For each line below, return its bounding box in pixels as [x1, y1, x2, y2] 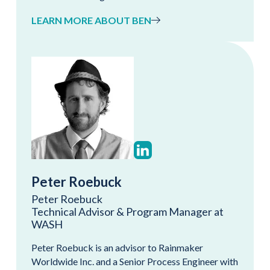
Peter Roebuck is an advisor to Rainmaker [31, 241, 203, 253]
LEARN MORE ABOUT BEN [31, 14, 151, 26]
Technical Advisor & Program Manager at [31, 204, 224, 218]
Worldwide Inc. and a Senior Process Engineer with [31, 255, 238, 267]
